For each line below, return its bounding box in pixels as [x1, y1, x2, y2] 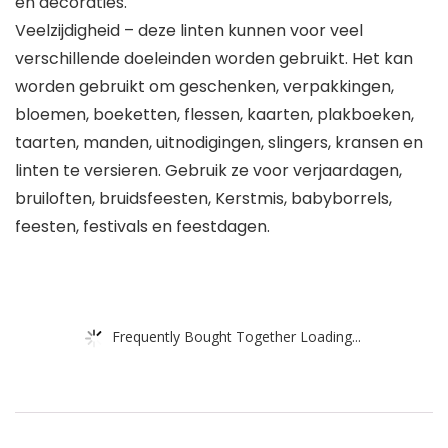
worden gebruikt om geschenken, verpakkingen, [15, 75, 394, 99]
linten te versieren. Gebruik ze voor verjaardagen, [15, 159, 402, 183]
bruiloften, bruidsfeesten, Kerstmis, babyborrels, [15, 187, 392, 211]
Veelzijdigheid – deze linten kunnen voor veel [15, 19, 363, 43]
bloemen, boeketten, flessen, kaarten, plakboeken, [15, 103, 414, 127]
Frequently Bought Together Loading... [112, 326, 361, 346]
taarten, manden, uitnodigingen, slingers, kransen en [15, 131, 423, 155]
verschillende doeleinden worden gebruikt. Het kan [15, 47, 413, 71]
